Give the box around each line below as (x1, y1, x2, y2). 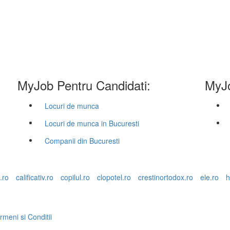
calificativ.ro (16, 172, 53, 182)
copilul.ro (61, 172, 90, 182)
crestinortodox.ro (138, 172, 193, 182)
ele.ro (200, 172, 219, 182)
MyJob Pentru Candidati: (17, 76, 150, 94)
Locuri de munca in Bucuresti (45, 118, 139, 128)
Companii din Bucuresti (45, 136, 120, 146)
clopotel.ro (97, 172, 131, 182)
